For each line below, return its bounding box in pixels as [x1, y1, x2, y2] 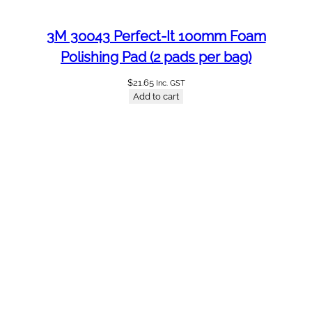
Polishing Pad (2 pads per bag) [61, 49, 251, 66]
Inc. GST [155, 79, 185, 88]
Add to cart [133, 91, 179, 102]
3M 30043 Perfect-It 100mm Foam [46, 28, 266, 45]
